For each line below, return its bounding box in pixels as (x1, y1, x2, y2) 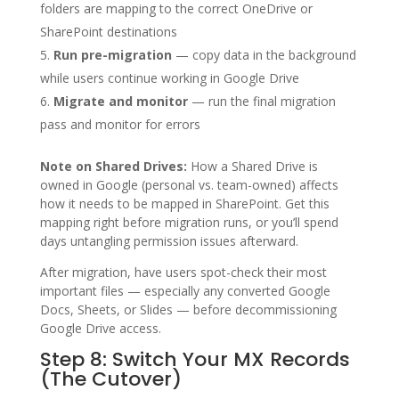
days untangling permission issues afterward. (39, 232, 298, 249)
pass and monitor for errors (39, 115, 200, 133)
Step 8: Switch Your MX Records (39, 345, 350, 373)
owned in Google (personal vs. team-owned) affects (39, 175, 338, 193)
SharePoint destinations (39, 22, 177, 40)
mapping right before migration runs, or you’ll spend (39, 213, 338, 231)
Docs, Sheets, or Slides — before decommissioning (39, 300, 337, 318)
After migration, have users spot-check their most (39, 263, 327, 281)
